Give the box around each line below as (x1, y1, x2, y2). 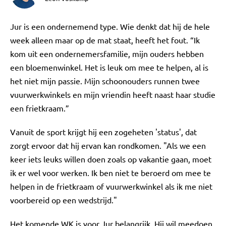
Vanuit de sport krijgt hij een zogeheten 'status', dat (10, 127, 197, 137)
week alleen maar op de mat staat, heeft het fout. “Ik (10, 35, 200, 45)
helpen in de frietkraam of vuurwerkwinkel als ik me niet (10, 181, 212, 191)
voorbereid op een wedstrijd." (10, 195, 117, 205)
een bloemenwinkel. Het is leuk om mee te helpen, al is (10, 62, 208, 72)
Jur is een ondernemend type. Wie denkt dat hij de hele (10, 21, 210, 31)
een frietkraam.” (10, 103, 69, 113)
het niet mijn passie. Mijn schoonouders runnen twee (10, 76, 200, 86)
